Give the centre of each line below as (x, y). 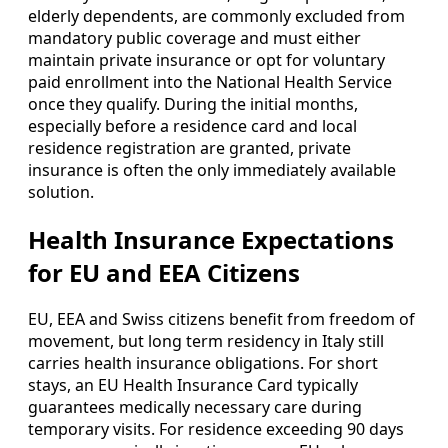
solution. (61, 191)
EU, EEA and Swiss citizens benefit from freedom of (221, 319)
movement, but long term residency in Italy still (206, 341)
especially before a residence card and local (192, 125)
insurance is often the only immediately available (212, 169)
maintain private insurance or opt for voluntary (206, 59)
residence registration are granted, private (189, 147)
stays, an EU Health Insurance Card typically (193, 385)
